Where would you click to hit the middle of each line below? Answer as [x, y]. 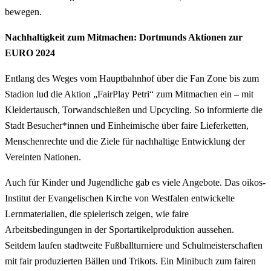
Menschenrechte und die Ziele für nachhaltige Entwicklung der [125, 141]
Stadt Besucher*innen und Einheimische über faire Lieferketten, [127, 125]
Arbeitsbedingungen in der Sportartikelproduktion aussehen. [119, 229]
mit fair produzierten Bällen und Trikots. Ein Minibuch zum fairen [130, 261]
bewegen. [23, 11]
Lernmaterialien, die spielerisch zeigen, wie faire [97, 214]
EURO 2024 [30, 53]
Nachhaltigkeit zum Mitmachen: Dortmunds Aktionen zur [124, 37]
